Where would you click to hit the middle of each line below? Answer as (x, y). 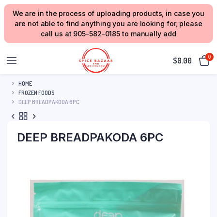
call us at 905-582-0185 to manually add (108, 34)
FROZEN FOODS (37, 93)
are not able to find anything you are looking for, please (108, 23)
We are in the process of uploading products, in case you (108, 13)
